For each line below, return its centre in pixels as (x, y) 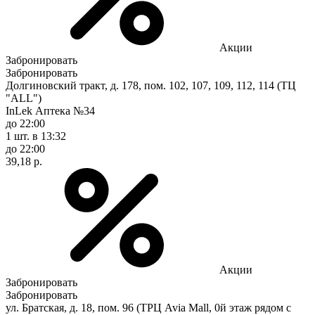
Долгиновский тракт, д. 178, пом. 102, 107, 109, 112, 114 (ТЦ (151, 85)
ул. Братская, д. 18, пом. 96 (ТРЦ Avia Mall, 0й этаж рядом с (148, 307)
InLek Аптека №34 (50, 110)
